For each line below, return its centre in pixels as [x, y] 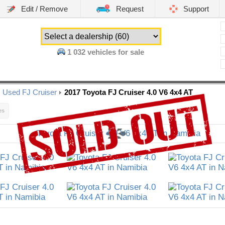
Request [129, 9]
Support [195, 9]
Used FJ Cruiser [30, 92]
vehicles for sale [115, 52]
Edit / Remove [43, 9]
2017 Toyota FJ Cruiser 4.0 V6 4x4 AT [129, 92]
